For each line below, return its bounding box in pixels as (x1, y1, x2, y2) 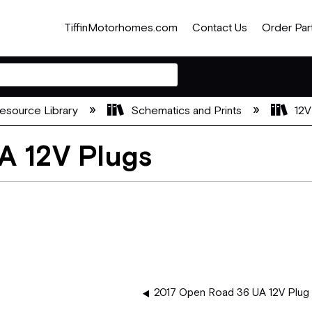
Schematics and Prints (127, 103, 244, 118)
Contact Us (192, 21, 247, 36)
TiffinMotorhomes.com (64, 21, 178, 36)
